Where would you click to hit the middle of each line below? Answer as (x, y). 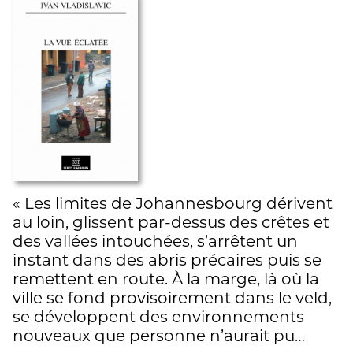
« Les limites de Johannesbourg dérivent (173, 204)
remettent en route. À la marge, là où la (166, 279)
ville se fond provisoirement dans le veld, (172, 298)
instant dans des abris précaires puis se (167, 260)
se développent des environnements (158, 317)
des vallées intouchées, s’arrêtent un (155, 242)
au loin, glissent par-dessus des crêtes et (171, 223)
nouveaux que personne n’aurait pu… (159, 336)
